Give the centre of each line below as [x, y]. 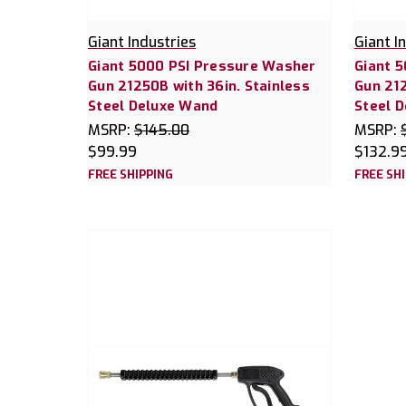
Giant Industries [142, 42]
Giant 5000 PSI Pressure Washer [202, 66]
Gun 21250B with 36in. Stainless [199, 86]
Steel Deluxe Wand [153, 106]
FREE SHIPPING [130, 174]
